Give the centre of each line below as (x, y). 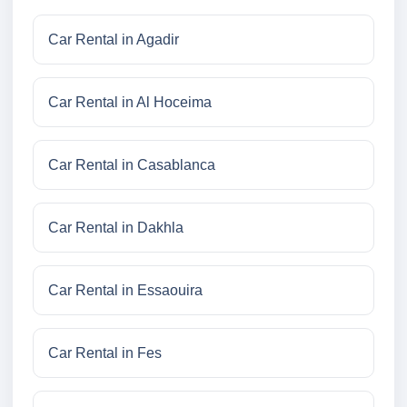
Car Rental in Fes (105, 353)
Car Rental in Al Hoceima (130, 103)
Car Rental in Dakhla (116, 228)
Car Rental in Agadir (114, 40)
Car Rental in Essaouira (125, 291)
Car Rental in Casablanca (132, 165)
